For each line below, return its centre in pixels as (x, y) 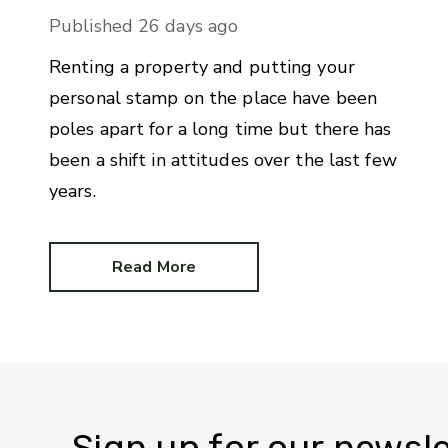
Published (91, 26)
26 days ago (188, 26)
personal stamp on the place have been (213, 98)
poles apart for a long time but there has (220, 129)
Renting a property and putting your (202, 67)
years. (72, 191)
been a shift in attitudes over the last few (223, 160)
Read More (154, 267)
